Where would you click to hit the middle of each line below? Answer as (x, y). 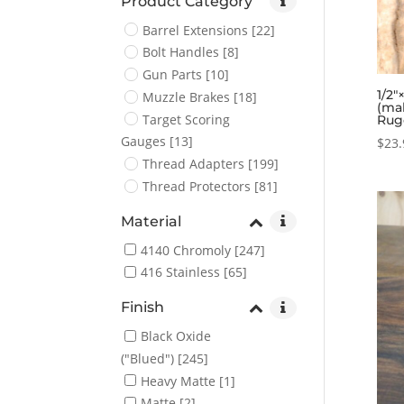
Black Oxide (176, 335)
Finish (143, 307)
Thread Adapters (194, 163)
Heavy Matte (179, 381)
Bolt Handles (181, 52)
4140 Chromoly (186, 250)
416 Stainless (181, 272)
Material (151, 221)
